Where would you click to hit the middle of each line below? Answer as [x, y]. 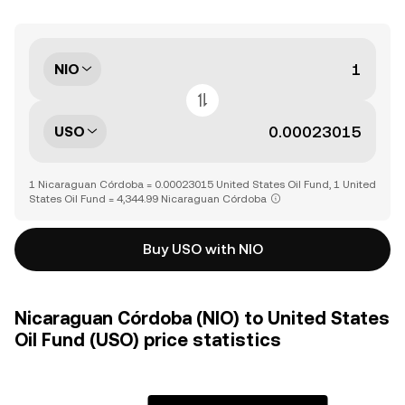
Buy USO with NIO [202, 249]
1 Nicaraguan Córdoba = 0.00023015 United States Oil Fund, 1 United [202, 184]
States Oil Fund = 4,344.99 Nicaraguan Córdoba [148, 199]
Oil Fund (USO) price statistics [148, 340]
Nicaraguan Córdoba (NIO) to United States [202, 318]
